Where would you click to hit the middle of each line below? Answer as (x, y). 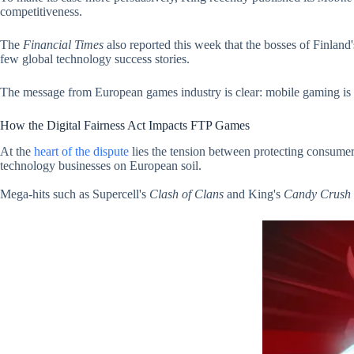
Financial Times (63, 44)
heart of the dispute (81, 151)
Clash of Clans (186, 194)
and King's (254, 194)
